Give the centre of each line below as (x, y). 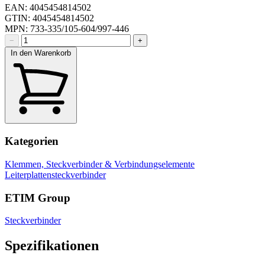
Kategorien (32, 141)
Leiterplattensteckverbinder (55, 174)
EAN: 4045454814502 (48, 8)
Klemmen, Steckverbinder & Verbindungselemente (100, 164)
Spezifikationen (52, 246)
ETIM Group (38, 198)
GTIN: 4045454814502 (49, 18)
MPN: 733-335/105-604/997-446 (67, 29)
